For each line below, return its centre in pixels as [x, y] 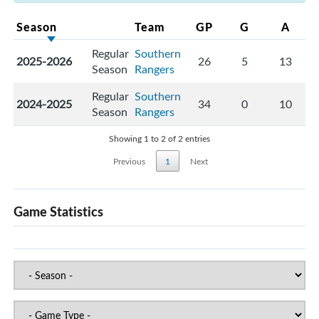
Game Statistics [58, 212]
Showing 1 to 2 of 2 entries [159, 138]
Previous [129, 161]
